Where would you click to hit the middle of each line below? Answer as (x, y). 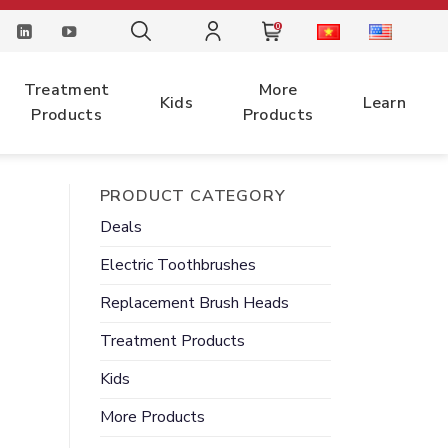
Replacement (147, 303)
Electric (128, 265)
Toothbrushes (206, 265)
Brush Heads (241, 303)
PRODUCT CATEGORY (192, 196)
